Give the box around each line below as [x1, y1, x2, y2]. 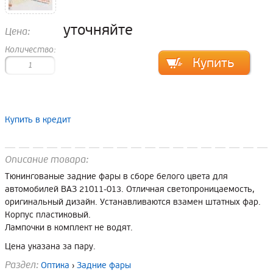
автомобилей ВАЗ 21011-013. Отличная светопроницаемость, [5, 184, 254, 194]
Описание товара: [5, 154, 88, 166]
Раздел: [5, 259, 41, 271]
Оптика [41, 260, 69, 271]
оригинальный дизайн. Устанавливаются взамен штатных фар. [5, 197, 261, 207]
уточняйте [63, 21, 133, 39]
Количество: [5, 44, 56, 55]
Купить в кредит [5, 115, 71, 125]
